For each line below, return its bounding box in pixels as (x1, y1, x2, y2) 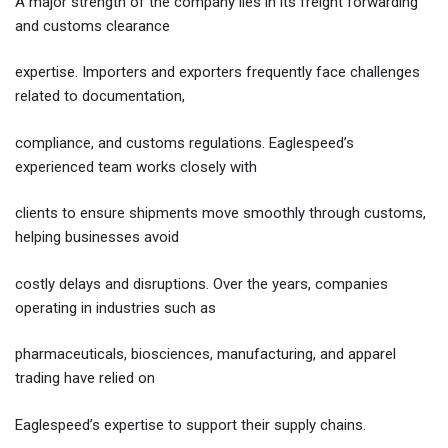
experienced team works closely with (15, 157, 257, 176)
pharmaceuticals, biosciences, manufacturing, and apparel (15, 345, 396, 364)
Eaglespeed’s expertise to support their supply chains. (15, 415, 366, 434)
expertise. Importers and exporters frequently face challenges (15, 63, 420, 82)
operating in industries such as (15, 298, 216, 317)
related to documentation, (15, 87, 185, 106)
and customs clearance (15, 16, 170, 35)
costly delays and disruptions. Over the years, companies (15, 274, 388, 293)
